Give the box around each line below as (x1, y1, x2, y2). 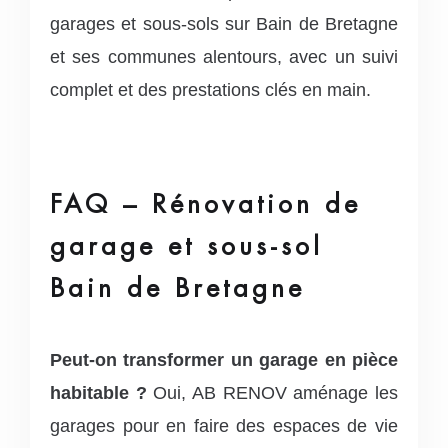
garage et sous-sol (50, 229, 323, 262)
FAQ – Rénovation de (50, 187, 361, 220)
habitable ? (50, 382, 147, 403)
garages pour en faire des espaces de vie (50, 415, 398, 436)
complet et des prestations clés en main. (50, 79, 371, 100)
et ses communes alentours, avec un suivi (50, 46, 398, 67)
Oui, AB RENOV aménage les (146, 382, 399, 403)
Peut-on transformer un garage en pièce (50, 349, 398, 370)
